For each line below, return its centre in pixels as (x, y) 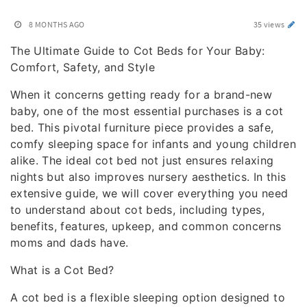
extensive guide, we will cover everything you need (149, 193)
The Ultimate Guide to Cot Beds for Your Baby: (138, 51)
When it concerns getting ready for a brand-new (142, 95)
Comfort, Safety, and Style (83, 67)
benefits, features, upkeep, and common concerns (146, 226)
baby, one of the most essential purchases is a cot (147, 111)
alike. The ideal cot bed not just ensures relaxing (142, 160)
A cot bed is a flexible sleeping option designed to (148, 297)
